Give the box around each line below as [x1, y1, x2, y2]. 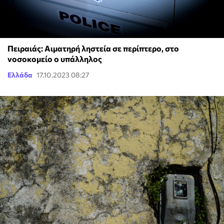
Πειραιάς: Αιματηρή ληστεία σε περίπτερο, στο [7, 43, 179, 53]
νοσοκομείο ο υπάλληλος [7, 53, 102, 63]
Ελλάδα [7, 70, 32, 79]
